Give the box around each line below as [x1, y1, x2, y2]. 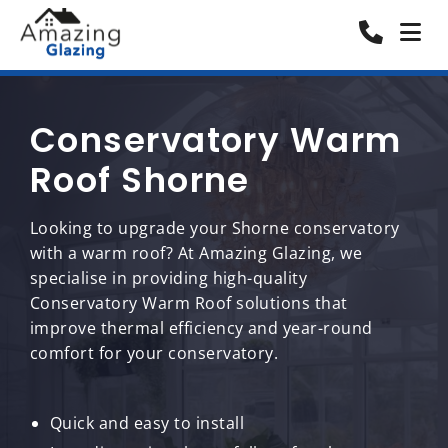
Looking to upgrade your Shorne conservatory [30, 217, 400, 239]
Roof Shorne [30, 156, 250, 204]
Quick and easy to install [50, 412, 244, 434]
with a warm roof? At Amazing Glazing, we [30, 242, 363, 264]
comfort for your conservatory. [30, 342, 279, 364]
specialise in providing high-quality [30, 267, 308, 289]
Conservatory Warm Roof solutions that [30, 292, 348, 314]
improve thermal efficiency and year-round [30, 317, 373, 339]
